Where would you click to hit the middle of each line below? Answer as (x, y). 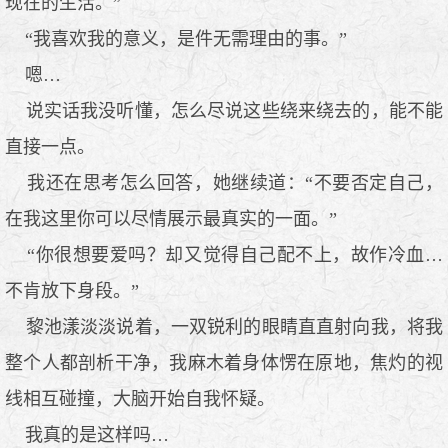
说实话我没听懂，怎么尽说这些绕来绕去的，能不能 (224, 110)
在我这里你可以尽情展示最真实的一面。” (171, 218)
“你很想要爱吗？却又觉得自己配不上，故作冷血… (224, 254)
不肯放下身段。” (72, 290)
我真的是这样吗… (87, 434)
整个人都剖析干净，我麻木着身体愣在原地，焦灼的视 (224, 362)
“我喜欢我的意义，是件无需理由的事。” (176, 38)
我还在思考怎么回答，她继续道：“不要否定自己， (224, 182)
